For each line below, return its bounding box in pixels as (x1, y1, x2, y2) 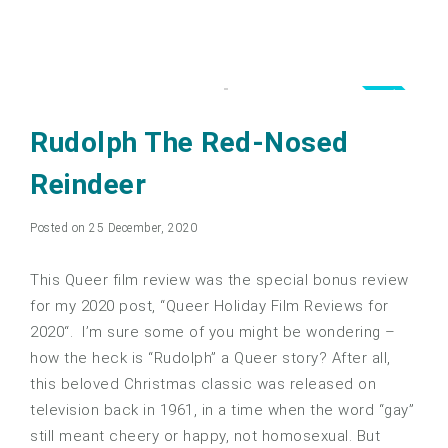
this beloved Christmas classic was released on (30, 375, 376, 394)
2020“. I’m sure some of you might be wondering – (30, 323, 396, 342)
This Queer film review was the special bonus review (30, 271, 409, 290)
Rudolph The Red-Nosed (30, 126, 349, 160)
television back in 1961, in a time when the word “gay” (30, 401, 414, 420)
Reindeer (30, 168, 146, 202)
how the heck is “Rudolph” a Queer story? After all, (30, 349, 391, 368)
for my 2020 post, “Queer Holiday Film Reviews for (30, 297, 389, 316)
